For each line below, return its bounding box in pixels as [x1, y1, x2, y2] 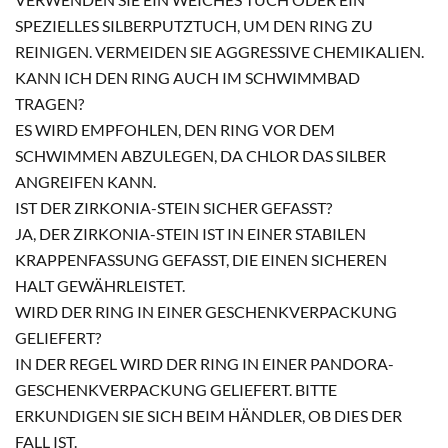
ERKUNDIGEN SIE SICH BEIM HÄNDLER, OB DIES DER [15, 406, 402, 426]
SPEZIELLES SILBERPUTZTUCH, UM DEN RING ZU [15, 16, 373, 36]
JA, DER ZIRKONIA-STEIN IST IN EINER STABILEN [15, 224, 366, 244]
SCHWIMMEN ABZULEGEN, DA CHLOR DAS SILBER [15, 146, 386, 166]
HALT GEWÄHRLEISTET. [15, 276, 185, 296]
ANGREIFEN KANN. [15, 172, 156, 192]
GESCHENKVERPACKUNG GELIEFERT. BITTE [15, 380, 337, 400]
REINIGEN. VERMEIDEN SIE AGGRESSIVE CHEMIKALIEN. [15, 42, 424, 62]
